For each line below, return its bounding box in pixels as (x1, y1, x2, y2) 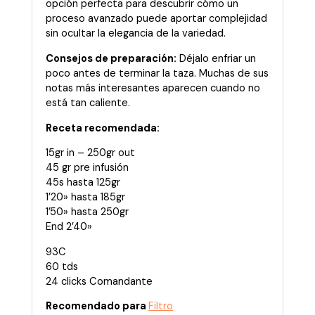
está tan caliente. (46, 96, 130, 110)
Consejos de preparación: (46, 52, 176, 66)
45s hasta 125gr (46, 176, 120, 190)
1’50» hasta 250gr (46, 205, 129, 219)
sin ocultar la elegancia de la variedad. (46, 27, 226, 41)
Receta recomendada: (46, 121, 160, 135)
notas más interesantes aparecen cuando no (46, 82, 260, 96)
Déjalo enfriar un (176, 52, 256, 66)
